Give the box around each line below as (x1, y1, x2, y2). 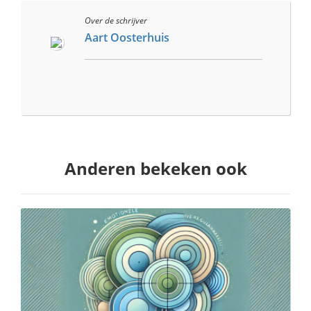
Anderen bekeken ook (64, 157, 247, 180)
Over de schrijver (84, 15, 147, 27)
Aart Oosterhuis (84, 30, 169, 46)
